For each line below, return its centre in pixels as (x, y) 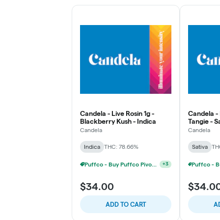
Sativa (200, 146)
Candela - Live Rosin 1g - (117, 113)
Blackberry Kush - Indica (118, 121)
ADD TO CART (126, 204)
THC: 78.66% (121, 146)
